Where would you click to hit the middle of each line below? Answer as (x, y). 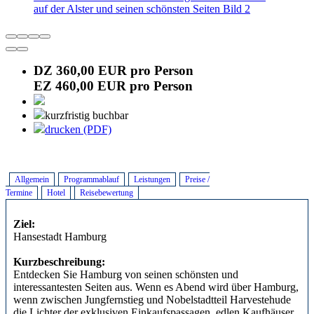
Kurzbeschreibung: (59, 261)
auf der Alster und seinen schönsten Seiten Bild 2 (142, 8)
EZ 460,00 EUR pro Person (113, 86)
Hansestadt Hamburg (60, 236)
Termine (19, 192)
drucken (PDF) (78, 129)
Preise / (197, 179)
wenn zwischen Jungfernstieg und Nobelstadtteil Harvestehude (152, 299)
